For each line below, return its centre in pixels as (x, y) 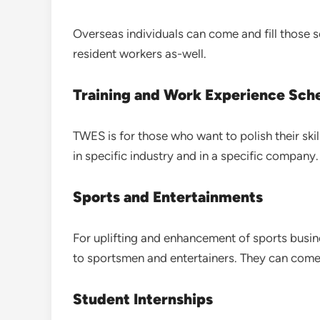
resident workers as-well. (140, 54)
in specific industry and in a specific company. (196, 156)
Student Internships (143, 299)
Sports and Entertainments (168, 197)
